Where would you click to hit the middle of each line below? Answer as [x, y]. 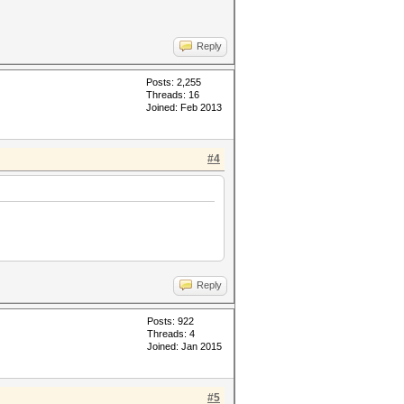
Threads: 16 [173, 95]
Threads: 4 [171, 334]
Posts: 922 [170, 321]
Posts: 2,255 [174, 82]
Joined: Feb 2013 [184, 107]
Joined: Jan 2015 [184, 346]
